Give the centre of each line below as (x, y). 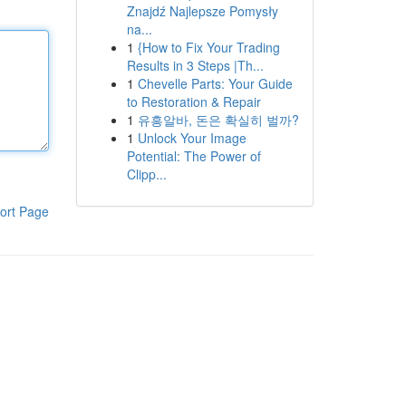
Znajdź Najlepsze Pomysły (202, 11)
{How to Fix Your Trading (208, 47)
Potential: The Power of (193, 156)
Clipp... (146, 174)
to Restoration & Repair (193, 101)
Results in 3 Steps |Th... (195, 65)
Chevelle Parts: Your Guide (215, 83)
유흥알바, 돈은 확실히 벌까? (218, 120)
